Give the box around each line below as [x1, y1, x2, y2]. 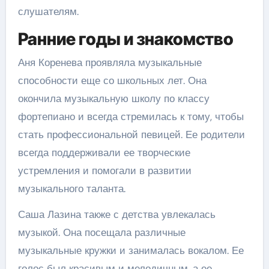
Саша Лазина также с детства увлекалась [17, 208, 216, 221]
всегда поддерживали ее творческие [17, 146, 190, 159]
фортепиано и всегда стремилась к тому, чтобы [17, 110, 244, 123]
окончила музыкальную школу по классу [17, 92, 210, 105]
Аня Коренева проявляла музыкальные [17, 56, 202, 69]
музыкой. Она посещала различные [17, 226, 186, 239]
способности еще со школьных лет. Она [17, 74, 207, 87]
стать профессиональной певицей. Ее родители [17, 128, 245, 141]
